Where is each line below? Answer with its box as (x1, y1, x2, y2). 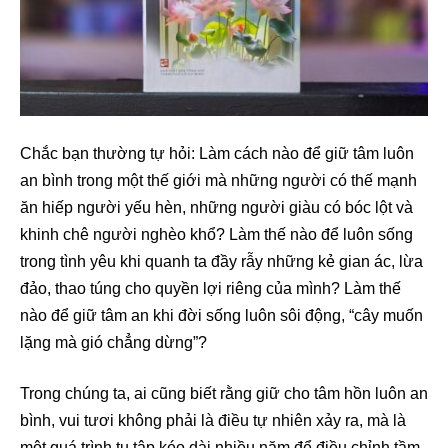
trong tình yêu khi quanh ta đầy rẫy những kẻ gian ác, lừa (20, 252, 423, 270)
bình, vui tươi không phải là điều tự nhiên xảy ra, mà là (20, 411, 406, 429)
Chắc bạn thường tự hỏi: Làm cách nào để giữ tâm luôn (20, 144, 414, 162)
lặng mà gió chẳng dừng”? (20, 333, 207, 351)
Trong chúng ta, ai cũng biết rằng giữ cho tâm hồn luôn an (20, 384, 428, 402)
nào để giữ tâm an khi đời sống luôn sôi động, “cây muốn (20, 306, 423, 324)
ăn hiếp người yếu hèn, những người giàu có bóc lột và (20, 198, 413, 216)
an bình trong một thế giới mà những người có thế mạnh (20, 171, 417, 189)
